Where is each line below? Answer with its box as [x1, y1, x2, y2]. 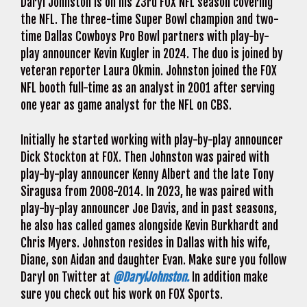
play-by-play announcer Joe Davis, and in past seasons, [21, 201, 277, 216]
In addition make [189, 269, 268, 284]
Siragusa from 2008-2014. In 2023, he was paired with [21, 184, 273, 199]
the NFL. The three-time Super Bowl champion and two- [21, 12, 279, 27]
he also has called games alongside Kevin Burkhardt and [21, 218, 278, 233]
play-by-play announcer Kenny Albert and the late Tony [21, 167, 274, 182]
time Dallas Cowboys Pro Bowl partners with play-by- [21, 29, 269, 45]
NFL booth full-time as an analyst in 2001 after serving [21, 81, 275, 96]
